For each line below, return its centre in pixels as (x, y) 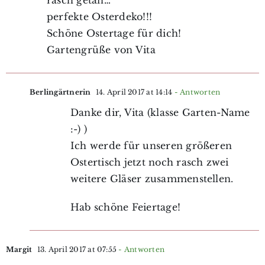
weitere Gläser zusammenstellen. (152, 178)
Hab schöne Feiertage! (125, 207)
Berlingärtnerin (60, 92)
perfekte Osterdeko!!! (99, 16)
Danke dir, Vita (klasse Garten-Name (160, 112)
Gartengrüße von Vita (101, 49)
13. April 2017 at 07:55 (76, 249)
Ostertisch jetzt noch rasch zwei (149, 162)
